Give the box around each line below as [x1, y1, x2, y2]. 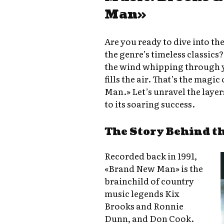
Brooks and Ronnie [104, 199, 184, 212]
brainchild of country [104, 174, 194, 187]
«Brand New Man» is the [104, 162, 203, 175]
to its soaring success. [104, 97, 195, 110]
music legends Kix [104, 187, 180, 200]
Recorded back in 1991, [104, 149, 197, 162]
